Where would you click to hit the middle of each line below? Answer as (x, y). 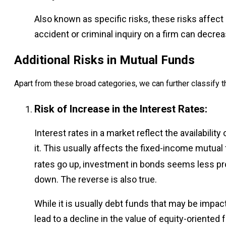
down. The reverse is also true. (96, 179)
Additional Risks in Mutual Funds (104, 60)
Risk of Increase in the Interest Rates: (121, 109)
